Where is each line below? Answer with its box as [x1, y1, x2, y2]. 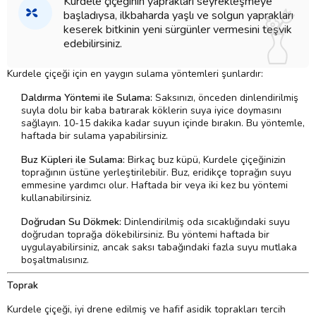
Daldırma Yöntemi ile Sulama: [21, 91, 152, 105]
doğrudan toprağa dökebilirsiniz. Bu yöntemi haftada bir [21, 228, 269, 242]
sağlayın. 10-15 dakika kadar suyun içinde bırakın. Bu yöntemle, [21, 116, 305, 130]
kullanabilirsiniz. [21, 191, 92, 205]
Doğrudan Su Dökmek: [21, 215, 121, 229]
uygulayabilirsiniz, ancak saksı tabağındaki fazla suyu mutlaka [21, 241, 297, 255]
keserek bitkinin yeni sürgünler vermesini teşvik [63, 22, 292, 38]
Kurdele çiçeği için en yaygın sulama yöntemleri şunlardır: [7, 67, 263, 81]
